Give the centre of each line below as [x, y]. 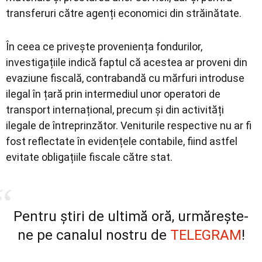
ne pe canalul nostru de [94, 235]
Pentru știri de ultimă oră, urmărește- [131, 216]
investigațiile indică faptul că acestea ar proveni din [127, 62]
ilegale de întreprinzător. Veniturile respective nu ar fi [129, 125]
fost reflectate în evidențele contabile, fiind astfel [122, 141]
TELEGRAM [206, 235]
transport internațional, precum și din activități [115, 109]
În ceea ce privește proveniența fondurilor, [104, 46]
